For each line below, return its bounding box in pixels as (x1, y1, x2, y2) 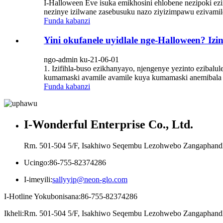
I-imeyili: (24, 175, 52, 184)
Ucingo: (24, 158, 49, 167)
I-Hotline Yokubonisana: (4, 192, 81, 201)
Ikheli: (4, 209, 24, 218)
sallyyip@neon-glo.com (52, 175, 127, 184)
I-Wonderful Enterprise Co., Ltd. (24, 117, 193, 131)
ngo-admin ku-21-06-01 (44, 55, 119, 64)
